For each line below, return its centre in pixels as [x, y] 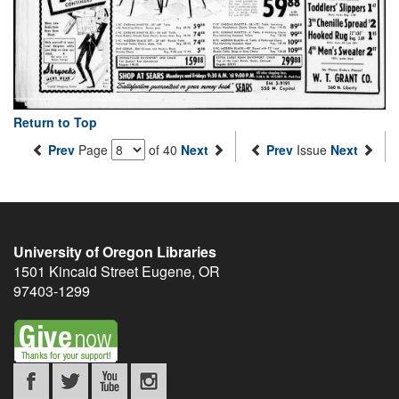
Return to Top [55, 122]
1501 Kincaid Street [76, 271]
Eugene [167, 271]
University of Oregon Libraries [115, 251]
